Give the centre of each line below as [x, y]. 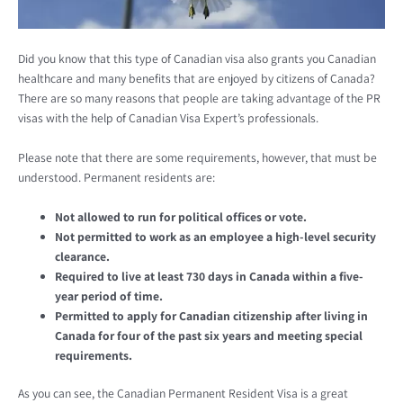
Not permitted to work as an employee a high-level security [216, 236]
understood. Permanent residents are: [116, 177]
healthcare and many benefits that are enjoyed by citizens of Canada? [197, 78]
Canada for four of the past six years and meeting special [209, 335]
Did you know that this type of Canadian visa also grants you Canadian [197, 58]
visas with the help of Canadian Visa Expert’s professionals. [168, 117]
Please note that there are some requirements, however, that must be [197, 157]
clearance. [83, 256]
